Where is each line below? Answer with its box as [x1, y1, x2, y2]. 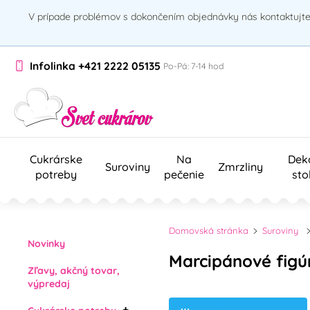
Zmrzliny [218, 159, 263, 174]
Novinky [28, 237, 65, 250]
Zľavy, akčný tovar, [28, 264, 120, 277]
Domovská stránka [169, 224, 248, 236]
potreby [35, 167, 77, 181]
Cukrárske [30, 152, 82, 166]
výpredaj [28, 277, 70, 290]
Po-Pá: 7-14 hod [163, 61, 224, 72]
